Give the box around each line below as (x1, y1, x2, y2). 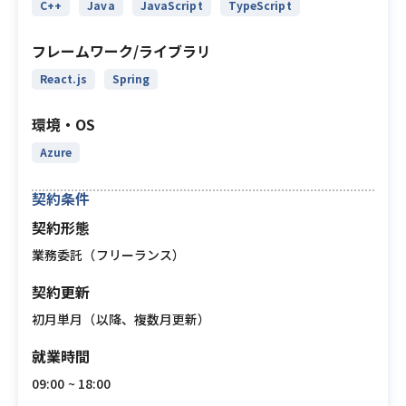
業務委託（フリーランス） (32, 246, 186, 264)
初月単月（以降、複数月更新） (32, 310, 211, 328)
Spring (111, 71, 150, 86)
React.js (40, 71, 87, 86)
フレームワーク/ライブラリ (32, 40, 211, 62)
